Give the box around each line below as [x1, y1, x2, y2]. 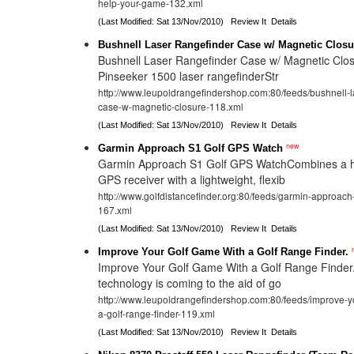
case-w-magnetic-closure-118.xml [98, 100, 244, 115]
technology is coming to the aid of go [98, 275, 282, 291]
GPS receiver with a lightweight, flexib [98, 171, 286, 187]
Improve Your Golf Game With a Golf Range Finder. [98, 246, 349, 258]
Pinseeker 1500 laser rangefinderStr [98, 68, 280, 84]
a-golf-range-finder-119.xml [98, 307, 216, 322]
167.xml [98, 203, 133, 219]
